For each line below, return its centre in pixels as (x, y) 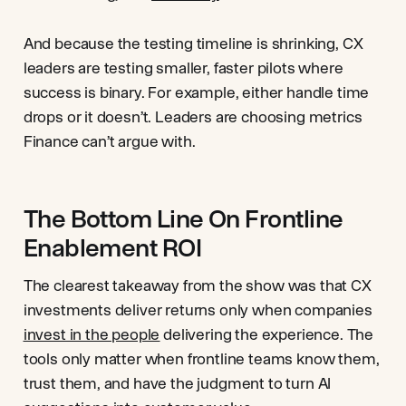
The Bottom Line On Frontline (183, 218)
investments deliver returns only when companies (198, 310)
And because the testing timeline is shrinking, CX (193, 43)
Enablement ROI (112, 247)
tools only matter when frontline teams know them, (201, 359)
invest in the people (92, 334)
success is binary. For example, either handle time (196, 92)
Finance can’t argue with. (109, 141)
